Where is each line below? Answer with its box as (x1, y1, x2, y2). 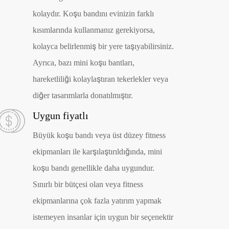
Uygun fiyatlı (33, 109, 89, 122)
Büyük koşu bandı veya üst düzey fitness (33, 130, 166, 140)
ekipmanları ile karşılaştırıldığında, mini (33, 146, 163, 156)
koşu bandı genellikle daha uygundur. (33, 163, 155, 173)
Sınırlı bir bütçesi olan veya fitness (33, 179, 144, 189)
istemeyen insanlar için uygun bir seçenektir (33, 212, 174, 222)
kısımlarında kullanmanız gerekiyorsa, (33, 25, 155, 35)
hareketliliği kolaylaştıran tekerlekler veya (33, 74, 169, 84)
